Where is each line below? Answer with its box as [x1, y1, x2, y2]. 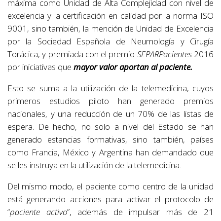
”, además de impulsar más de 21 [67, 206, 214, 218]
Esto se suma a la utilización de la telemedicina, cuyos [7, 82, 214, 94]
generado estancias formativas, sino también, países [7, 134, 214, 145]
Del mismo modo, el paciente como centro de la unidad [7, 180, 214, 192]
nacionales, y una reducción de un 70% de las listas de [7, 108, 214, 119]
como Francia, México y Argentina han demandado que [7, 147, 214, 158]
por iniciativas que [7, 61, 74, 73]
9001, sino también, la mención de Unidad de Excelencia [7, 23, 214, 35]
